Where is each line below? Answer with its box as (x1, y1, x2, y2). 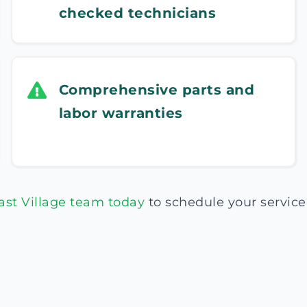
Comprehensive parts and (58, 82, 255, 98)
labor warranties (58, 105, 183, 121)
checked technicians (58, 5, 217, 21)
